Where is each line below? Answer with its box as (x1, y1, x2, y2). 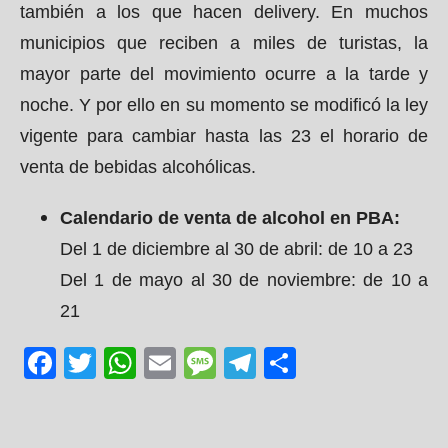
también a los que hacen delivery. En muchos (20, 2, 428, 22)
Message (216, 341, 344, 384)
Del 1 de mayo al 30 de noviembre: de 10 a (60, 270, 428, 290)
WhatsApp (136, 341, 294, 384)
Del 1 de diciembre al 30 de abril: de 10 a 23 (60, 239, 413, 259)
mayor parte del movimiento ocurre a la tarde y (20, 64, 428, 84)
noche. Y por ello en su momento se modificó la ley (20, 95, 428, 115)
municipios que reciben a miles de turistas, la (20, 33, 428, 53)
